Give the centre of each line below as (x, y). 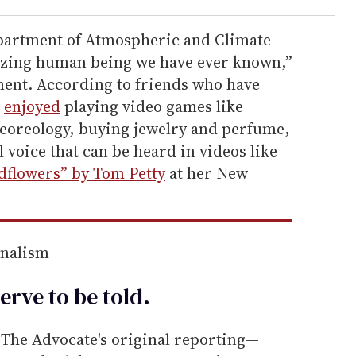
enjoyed (32, 107)
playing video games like (152, 107)
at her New (207, 174)
